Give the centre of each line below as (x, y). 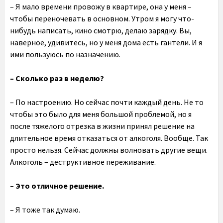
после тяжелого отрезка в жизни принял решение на (102, 126)
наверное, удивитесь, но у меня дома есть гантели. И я (106, 42)
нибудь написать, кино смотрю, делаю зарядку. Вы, (101, 30)
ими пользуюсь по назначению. (65, 54)
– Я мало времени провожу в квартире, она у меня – (101, 6)
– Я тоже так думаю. (45, 210)
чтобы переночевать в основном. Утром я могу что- (102, 18)
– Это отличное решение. (57, 186)
